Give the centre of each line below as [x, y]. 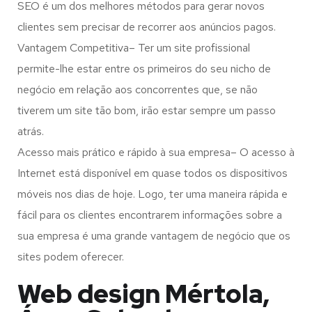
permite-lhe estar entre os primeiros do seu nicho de [144, 69]
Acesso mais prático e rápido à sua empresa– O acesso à [156, 153]
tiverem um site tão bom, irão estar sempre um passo [147, 111]
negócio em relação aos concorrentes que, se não [138, 90]
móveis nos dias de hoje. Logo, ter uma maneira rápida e [153, 194]
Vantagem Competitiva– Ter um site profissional [134, 48]
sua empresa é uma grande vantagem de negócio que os [154, 236]
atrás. [31, 132]
